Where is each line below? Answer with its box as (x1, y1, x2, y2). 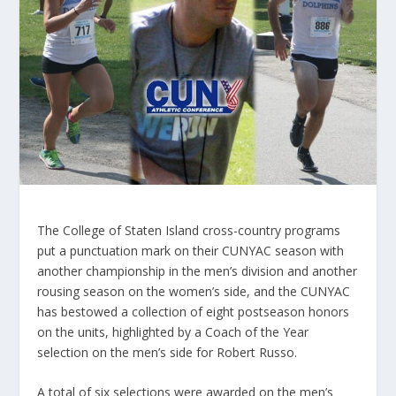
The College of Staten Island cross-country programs (37, 221, 341, 239)
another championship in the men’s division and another (37, 262, 358, 279)
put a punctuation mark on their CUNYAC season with (37, 241, 345, 259)
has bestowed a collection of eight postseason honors (37, 302, 350, 320)
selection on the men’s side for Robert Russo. (37, 343, 298, 361)
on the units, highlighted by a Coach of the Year (37, 323, 309, 340)
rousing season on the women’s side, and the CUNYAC (37, 282, 351, 300)
